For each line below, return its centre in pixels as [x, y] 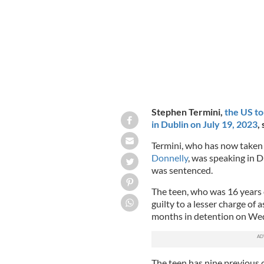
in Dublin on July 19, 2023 [204, 124]
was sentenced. [182, 170]
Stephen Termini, [188, 111]
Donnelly [169, 157]
